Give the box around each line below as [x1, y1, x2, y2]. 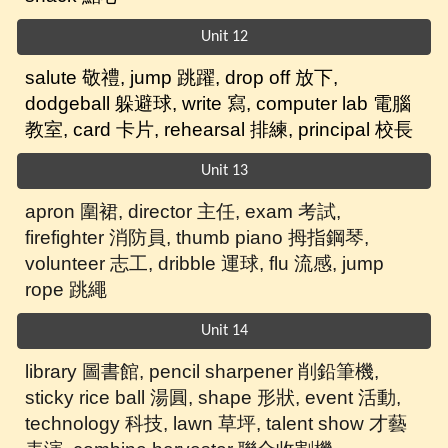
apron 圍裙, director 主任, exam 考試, [25, 201, 342, 223]
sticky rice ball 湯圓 [25, 387, 189, 409]
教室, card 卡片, [25, 119, 165, 141]
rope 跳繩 [25, 279, 108, 301]
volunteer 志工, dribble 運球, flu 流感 [25, 253, 333, 275]
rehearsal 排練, [164, 119, 299, 141]
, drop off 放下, [215, 67, 339, 89]
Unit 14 [200, 323, 248, 340]
